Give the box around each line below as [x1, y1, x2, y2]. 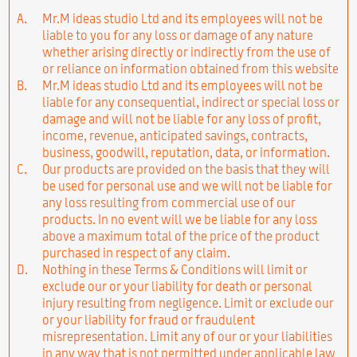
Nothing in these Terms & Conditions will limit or [41, 262, 308, 276]
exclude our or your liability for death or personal [41, 279, 312, 292]
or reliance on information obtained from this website [41, 61, 339, 75]
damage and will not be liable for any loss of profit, [41, 112, 321, 125]
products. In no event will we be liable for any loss [41, 212, 317, 226]
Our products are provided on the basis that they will [41, 162, 330, 175]
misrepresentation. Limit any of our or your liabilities [41, 329, 332, 343]
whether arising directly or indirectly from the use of [41, 45, 331, 58]
